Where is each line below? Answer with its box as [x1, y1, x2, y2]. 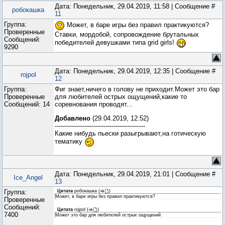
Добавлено [55, 115, 90, 122]
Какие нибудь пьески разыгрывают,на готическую [55, 130, 206, 137]
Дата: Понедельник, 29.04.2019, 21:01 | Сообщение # [55, 170, 215, 178]
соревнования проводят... [55, 100, 133, 108]
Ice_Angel [14, 174, 43, 181]
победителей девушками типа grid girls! [55, 39, 176, 47]
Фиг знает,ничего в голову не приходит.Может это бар [55, 85, 219, 93]
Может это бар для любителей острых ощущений [55, 212, 161, 218]
